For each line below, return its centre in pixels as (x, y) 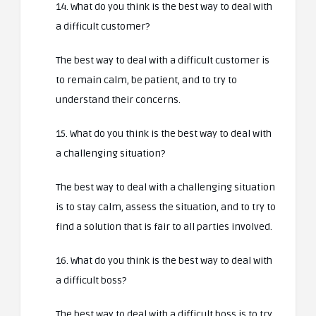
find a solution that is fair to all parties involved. (164, 227)
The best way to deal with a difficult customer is (163, 60)
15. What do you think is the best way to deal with (164, 134)
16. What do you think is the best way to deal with (164, 261)
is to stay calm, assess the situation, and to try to (166, 207)
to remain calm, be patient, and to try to (146, 80)
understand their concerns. (118, 100)
